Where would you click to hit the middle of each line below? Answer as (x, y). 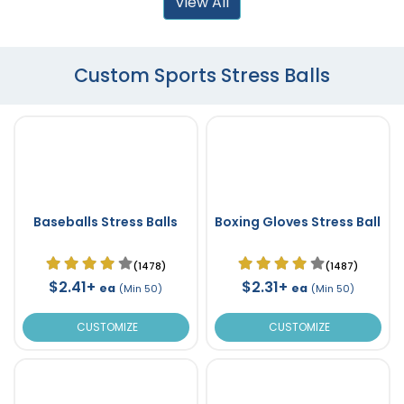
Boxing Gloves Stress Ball (298, 221)
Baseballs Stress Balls (106, 221)
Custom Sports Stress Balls (202, 75)
